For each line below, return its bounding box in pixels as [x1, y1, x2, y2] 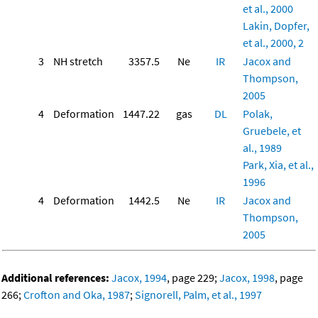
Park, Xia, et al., [243, 158, 314, 172]
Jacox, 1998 [219, 270, 275, 285]
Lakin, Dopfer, [243, 18, 309, 33]
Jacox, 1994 [111, 270, 167, 285]
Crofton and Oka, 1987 [23, 287, 130, 302]
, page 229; [167, 270, 219, 285]
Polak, [243, 106, 273, 121]
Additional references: [1, 270, 109, 285]
